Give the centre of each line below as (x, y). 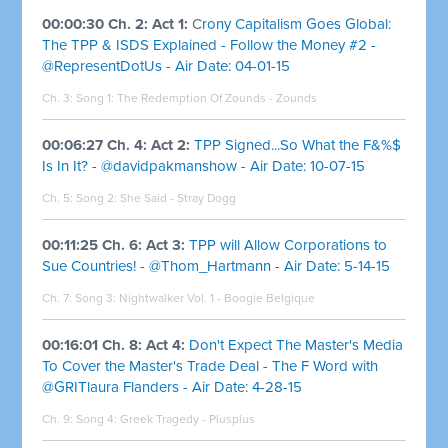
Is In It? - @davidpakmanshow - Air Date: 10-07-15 (204, 165)
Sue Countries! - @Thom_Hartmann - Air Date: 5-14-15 (216, 265)
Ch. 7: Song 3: (81, 297)
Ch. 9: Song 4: (81, 418)
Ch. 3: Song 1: (80, 97)
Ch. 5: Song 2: (81, 197)
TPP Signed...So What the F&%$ (298, 144)
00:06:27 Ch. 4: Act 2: (116, 144)
